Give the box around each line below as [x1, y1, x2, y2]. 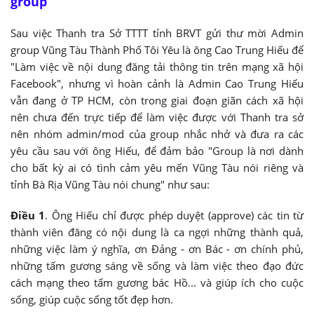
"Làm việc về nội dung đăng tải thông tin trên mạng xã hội [11, 60, 303, 74]
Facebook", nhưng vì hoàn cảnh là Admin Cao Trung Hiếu [11, 76, 303, 91]
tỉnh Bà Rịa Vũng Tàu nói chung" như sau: [11, 177, 210, 192]
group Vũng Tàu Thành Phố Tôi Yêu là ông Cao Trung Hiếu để [11, 43, 303, 57]
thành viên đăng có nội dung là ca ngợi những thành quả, [11, 224, 303, 239]
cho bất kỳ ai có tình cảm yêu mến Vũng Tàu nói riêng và [11, 161, 303, 175]
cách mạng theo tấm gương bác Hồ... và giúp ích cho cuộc [11, 275, 303, 289]
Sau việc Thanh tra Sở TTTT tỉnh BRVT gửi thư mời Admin [11, 26, 303, 41]
